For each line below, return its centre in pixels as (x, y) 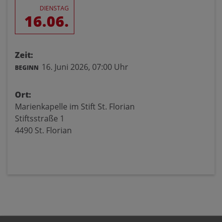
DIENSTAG (54, 8)
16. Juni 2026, (66, 67)
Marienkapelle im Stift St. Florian (75, 107)
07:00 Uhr (110, 67)
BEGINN (27, 68)
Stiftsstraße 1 (40, 118)
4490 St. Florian (43, 130)
